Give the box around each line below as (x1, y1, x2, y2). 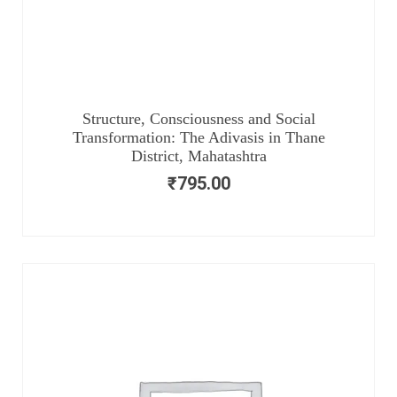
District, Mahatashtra (130, 147, 267, 166)
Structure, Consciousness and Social (82, 110, 315, 128)
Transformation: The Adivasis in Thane (72, 128, 325, 147)
